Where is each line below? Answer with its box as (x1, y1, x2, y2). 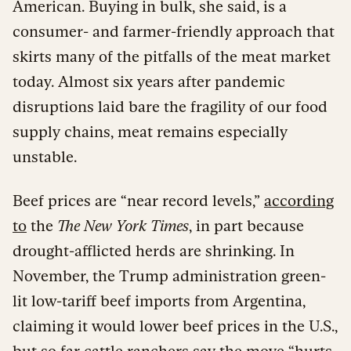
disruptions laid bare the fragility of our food (13, 97, 327, 115)
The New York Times (57, 216, 189, 234)
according (264, 191, 334, 209)
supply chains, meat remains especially (13, 122, 288, 140)
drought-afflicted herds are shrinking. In (13, 241, 295, 259)
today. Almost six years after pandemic (13, 72, 285, 90)
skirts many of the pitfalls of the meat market (13, 47, 331, 65)
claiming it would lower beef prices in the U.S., (13, 317, 338, 335)
